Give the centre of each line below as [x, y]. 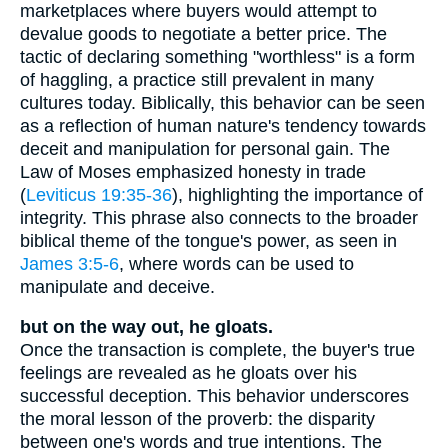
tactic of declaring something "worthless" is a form [217, 56]
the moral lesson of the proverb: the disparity [197, 419]
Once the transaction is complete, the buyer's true [217, 350]
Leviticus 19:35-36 [99, 194]
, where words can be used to [236, 263]
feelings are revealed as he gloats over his [188, 373]
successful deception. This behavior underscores [214, 396]
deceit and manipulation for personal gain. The [205, 148]
